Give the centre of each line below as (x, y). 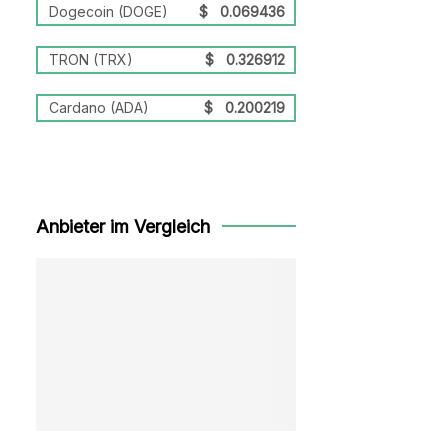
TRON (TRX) (90, 59)
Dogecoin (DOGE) (108, 11)
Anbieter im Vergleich (122, 226)
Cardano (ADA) (98, 107)
